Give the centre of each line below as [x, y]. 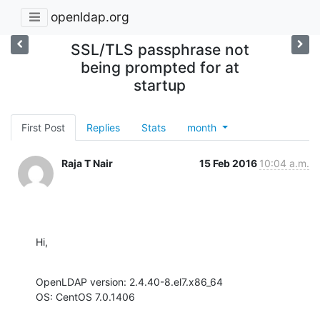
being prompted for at [160, 67]
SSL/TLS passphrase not [160, 49]
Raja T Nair [87, 163]
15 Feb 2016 [229, 163]
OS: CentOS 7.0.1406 [85, 296]
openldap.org [90, 17]
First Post [43, 127]
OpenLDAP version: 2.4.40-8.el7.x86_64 [129, 281]
